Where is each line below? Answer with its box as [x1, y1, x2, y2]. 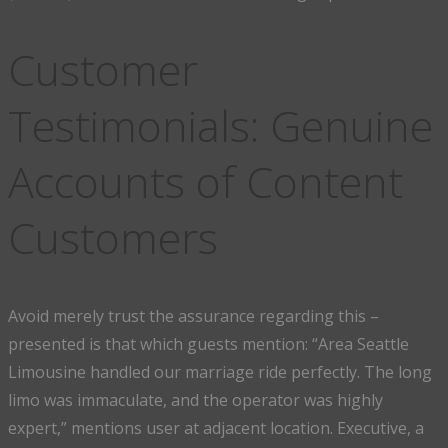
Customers [8, 208, 218, 268]
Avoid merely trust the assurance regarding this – [8, 304, 379, 327]
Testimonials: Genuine [8, 96, 433, 156]
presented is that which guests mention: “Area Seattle [8, 332, 409, 355]
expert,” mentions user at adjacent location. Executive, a [8, 416, 424, 439]
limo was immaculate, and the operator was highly [8, 388, 383, 411]
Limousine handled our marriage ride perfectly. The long [8, 360, 432, 383]
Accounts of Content [8, 152, 403, 212]
